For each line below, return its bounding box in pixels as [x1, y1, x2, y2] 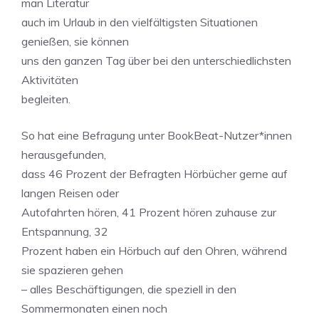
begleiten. [21, 92, 70, 106]
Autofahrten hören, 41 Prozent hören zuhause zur [21, 205, 276, 219]
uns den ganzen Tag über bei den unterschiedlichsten [21, 53, 291, 68]
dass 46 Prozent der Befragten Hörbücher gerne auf [21, 167, 288, 181]
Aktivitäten [21, 73, 78, 87]
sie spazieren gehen [21, 263, 123, 277]
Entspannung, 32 [21, 224, 108, 239]
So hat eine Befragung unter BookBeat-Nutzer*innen [21, 128, 292, 142]
